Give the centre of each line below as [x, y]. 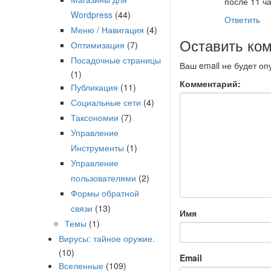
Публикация [94, 87]
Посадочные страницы [116, 60]
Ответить [242, 20]
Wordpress [92, 15]
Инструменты [97, 148]
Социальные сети [106, 102]
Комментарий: [210, 84]
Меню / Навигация [107, 30]
